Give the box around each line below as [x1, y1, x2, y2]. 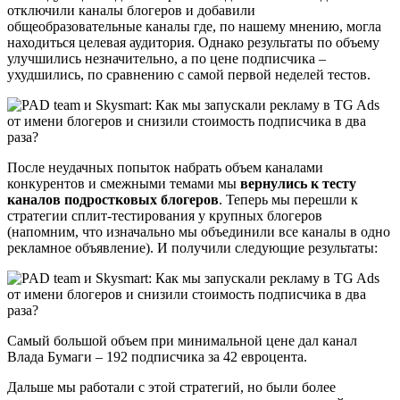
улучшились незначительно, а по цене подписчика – [7, 50, 326, 66]
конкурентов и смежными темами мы [7, 175, 240, 191]
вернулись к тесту [240, 175, 356, 191]
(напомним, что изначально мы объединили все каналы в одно [7, 223, 390, 239]
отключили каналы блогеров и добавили [7, 2, 255, 18]
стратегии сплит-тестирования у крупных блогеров [7, 207, 322, 223]
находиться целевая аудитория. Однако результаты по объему [7, 34, 379, 50]
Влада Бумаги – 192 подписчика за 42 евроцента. [7, 348, 307, 364]
